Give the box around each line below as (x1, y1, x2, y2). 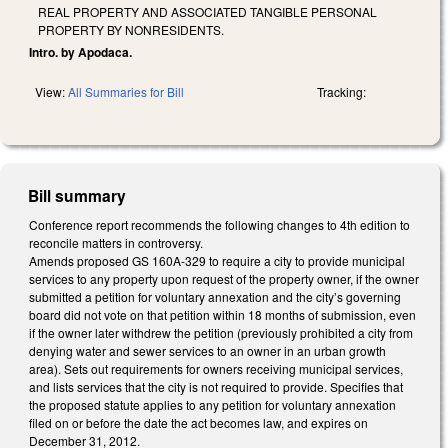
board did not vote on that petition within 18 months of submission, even (29, 305, 416, 323)
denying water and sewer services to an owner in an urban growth (29, 341, 386, 359)
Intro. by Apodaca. (29, 42, 132, 61)
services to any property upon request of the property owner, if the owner (29, 269, 419, 287)
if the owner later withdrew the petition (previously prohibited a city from (29, 323, 413, 341)
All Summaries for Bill (68, 82, 184, 100)
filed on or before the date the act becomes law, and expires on (29, 413, 368, 431)
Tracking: (317, 82, 366, 100)
